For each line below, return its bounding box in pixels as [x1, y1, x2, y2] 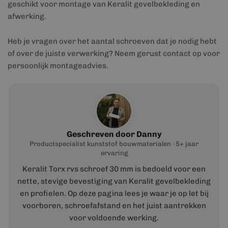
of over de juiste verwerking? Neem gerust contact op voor [8, 49, 220, 58]
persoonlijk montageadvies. [8, 61, 108, 70]
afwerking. [8, 12, 46, 21]
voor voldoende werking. [69, 213, 159, 222]
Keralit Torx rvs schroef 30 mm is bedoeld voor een [22, 164, 206, 174]
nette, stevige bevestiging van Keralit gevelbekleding [17, 177, 211, 186]
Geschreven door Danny [66, 129, 162, 139]
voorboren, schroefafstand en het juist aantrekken [22, 201, 206, 210]
